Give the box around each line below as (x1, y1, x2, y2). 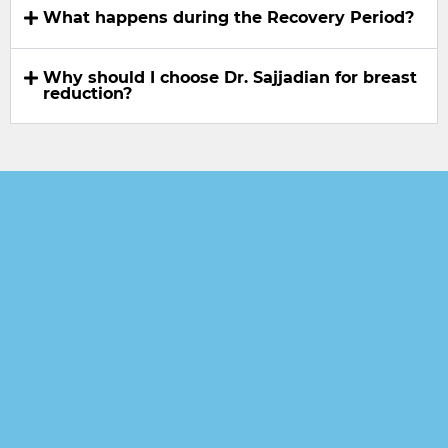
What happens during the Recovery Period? (42, 8, 414, 28)
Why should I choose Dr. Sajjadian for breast (42, 67, 417, 87)
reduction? (42, 83, 132, 103)
